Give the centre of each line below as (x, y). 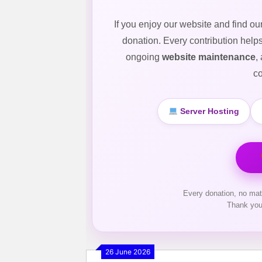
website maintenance (208, 57)
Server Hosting (208, 111)
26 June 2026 (128, 252)
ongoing (144, 57)
